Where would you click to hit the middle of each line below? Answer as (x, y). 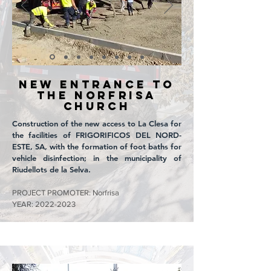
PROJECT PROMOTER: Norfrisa (66, 193)
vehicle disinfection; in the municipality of (97, 158)
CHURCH (97, 106)
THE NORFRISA (97, 95)
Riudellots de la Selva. (51, 169)
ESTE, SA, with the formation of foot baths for (97, 146)
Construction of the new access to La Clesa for (97, 123)
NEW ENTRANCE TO (96, 84)
